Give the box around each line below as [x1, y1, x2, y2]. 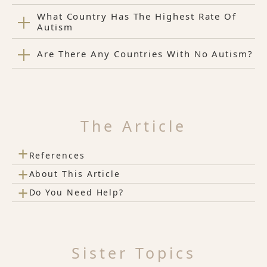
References [29, 150, 85, 162]
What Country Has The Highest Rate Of [36, 10, 237, 23]
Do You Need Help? [29, 187, 125, 198]
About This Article [29, 168, 121, 180]
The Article [80, 116, 187, 136]
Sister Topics [71, 243, 196, 263]
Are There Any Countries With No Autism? [36, 47, 253, 60]
